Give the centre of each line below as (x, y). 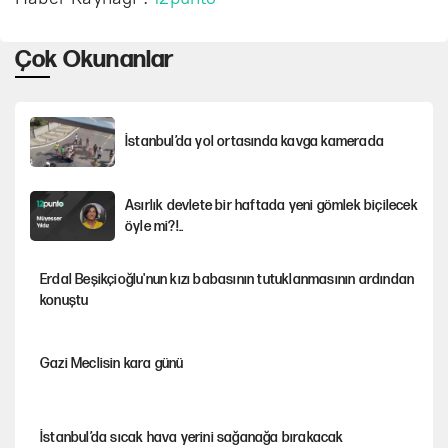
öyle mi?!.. (154, 226)
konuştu (64, 300)
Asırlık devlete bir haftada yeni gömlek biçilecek (271, 205)
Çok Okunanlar (94, 59)
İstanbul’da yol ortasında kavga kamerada (254, 142)
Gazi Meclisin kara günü (112, 364)
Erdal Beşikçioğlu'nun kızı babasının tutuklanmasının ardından (227, 279)
